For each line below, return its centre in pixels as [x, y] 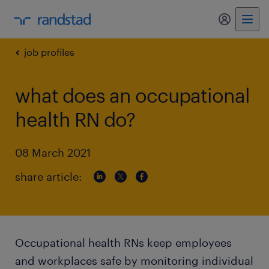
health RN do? [75, 119]
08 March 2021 [53, 153]
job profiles [49, 52]
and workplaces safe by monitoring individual [134, 261]
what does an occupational [132, 95]
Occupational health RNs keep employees [123, 243]
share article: [48, 177]
